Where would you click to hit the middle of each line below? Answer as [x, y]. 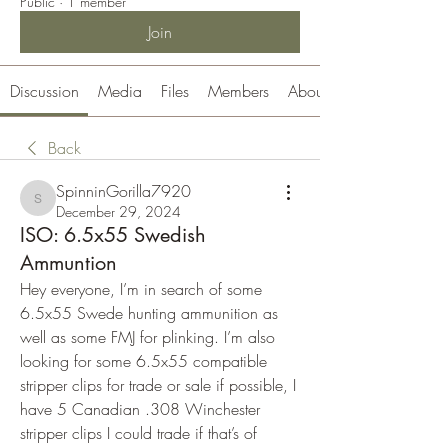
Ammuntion [68, 263]
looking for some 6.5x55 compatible [143, 361]
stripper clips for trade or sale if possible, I [158, 385]
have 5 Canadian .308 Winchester [140, 409]
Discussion [44, 91]
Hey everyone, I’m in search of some [141, 289]
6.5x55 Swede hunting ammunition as [149, 313]
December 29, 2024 [118, 211]
